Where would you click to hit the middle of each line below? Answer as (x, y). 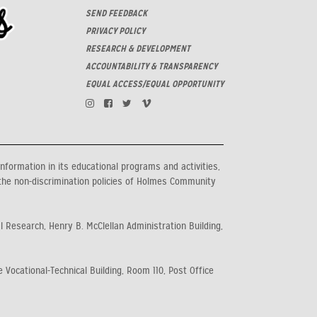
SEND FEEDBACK (116, 13)
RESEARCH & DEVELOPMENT (138, 48)
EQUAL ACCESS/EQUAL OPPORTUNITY (155, 84)
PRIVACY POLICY (115, 31)
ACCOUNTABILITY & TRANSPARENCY (151, 66)
